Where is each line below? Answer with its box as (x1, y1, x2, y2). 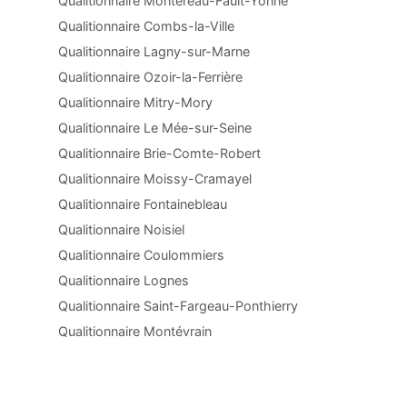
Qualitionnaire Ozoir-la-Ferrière (58, 69, 243, 84)
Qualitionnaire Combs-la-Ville (58, 18, 234, 34)
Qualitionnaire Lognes (58, 273, 189, 288)
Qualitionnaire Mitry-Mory (58, 94, 213, 110)
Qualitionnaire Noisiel (58, 222, 184, 237)
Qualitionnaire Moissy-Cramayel (58, 171, 252, 186)
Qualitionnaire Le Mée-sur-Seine (58, 120, 252, 135)
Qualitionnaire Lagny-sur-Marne (58, 44, 250, 59)
